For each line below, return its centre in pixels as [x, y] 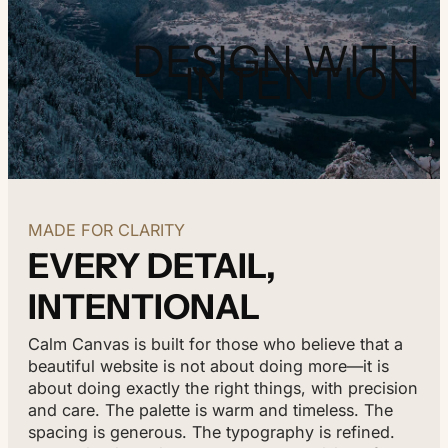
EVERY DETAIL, [152, 265]
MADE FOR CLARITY [106, 229]
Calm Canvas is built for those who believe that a [215, 343]
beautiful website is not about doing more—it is [208, 365]
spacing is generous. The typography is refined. [211, 431]
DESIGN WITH [276, 62]
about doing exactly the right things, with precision [223, 387]
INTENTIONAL [144, 306]
